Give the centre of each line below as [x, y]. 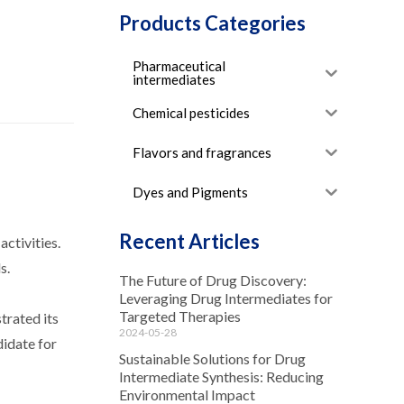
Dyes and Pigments [190, 192]
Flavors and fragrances [202, 152]
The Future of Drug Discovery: [212, 280]
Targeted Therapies [179, 317]
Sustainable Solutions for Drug [212, 359]
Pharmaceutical [179, 66]
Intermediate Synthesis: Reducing [221, 377]
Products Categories [212, 23]
